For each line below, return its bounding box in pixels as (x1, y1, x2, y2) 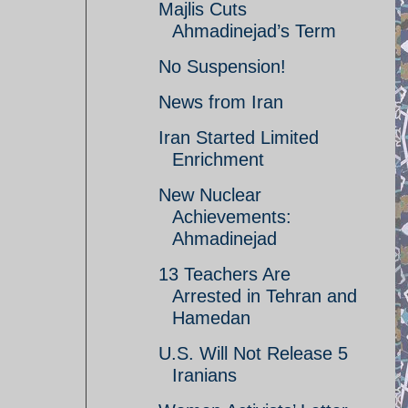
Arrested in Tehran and (172, 286, 357, 306)
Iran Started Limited (158, 127, 319, 148)
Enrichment (172, 149, 264, 169)
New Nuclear (158, 185, 261, 205)
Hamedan (172, 308, 250, 328)
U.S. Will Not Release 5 (158, 343, 348, 363)
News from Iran (158, 92, 283, 112)
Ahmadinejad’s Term (172, 21, 336, 41)
